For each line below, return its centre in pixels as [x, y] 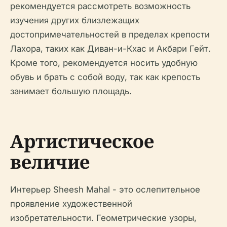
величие [50, 162]
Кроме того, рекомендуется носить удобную [104, 63]
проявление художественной [71, 203]
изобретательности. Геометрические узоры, [103, 218]
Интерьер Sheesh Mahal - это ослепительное [105, 189]
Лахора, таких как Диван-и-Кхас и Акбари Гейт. [110, 48]
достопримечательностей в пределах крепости [110, 34]
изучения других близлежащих [75, 20]
